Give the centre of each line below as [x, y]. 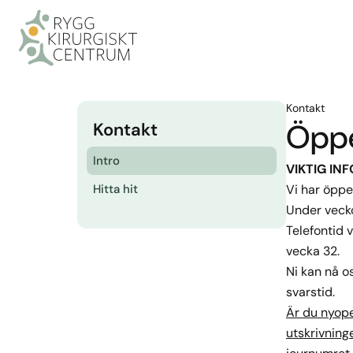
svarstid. [310, 292]
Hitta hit [115, 189]
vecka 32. [312, 251]
